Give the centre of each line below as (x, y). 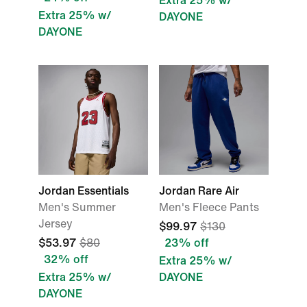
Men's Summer (77, 207)
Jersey (56, 224)
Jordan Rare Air (199, 191)
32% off (66, 259)
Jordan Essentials (84, 191)
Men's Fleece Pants (209, 207)
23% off (187, 243)
